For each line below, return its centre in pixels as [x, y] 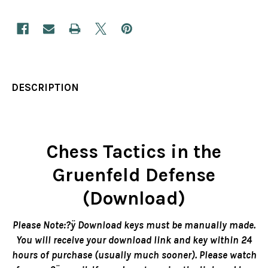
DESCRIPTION [45, 88]
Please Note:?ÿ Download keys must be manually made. [134, 225]
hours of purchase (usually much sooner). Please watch [134, 255]
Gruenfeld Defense [134, 175]
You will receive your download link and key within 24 [134, 240]
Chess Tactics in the [134, 152]
